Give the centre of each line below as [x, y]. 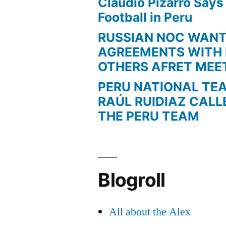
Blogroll [132, 180]
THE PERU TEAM [149, 116]
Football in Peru [145, 17]
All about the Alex [150, 212]
